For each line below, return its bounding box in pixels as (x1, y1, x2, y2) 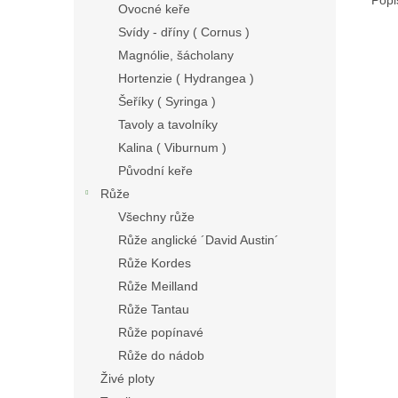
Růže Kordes (118, 256, 191, 270)
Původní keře (118, 163, 193, 178)
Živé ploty (100, 371, 155, 386)
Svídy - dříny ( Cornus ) (118, 25, 250, 39)
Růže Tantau (118, 302, 189, 316)
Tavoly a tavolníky (118, 117, 218, 131)
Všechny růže (118, 210, 195, 224)
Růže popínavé (118, 325, 203, 339)
